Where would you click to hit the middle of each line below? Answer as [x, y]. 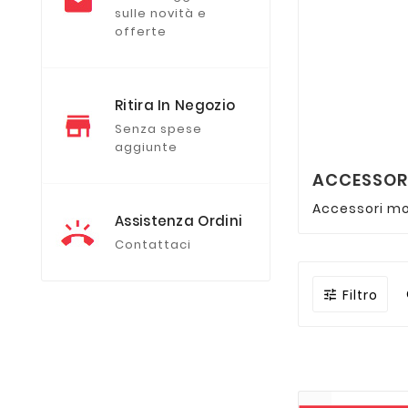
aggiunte [146, 147]
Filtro [361, 296]
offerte [141, 31]
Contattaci [153, 244]
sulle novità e [161, 13]
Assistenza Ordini [179, 220]
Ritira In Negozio [175, 105]
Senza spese [158, 128]
